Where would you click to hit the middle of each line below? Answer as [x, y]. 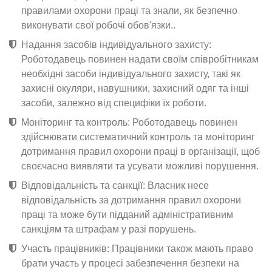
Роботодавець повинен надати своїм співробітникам [140, 59]
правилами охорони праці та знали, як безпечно [129, 10]
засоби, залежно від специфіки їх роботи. [114, 103]
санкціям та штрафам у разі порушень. [109, 229]
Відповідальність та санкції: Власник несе [115, 185]
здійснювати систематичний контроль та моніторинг [138, 137]
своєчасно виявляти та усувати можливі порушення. [140, 166]
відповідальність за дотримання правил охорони [131, 200]
